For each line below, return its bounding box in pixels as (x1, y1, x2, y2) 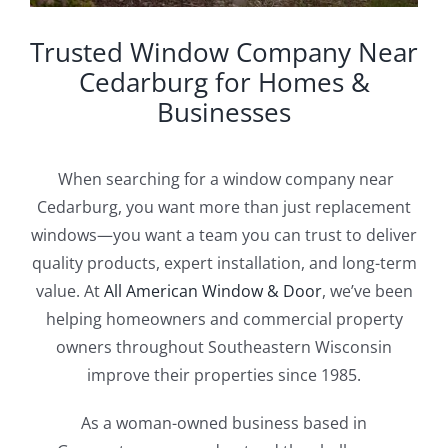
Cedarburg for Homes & (78, 63, 370, 100)
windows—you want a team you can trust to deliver (31, 223, 417, 246)
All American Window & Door (103, 279, 322, 302)
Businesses (157, 93, 291, 130)
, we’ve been (321, 279, 413, 302)
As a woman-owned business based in (81, 411, 367, 434)
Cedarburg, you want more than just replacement (37, 195, 411, 218)
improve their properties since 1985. (87, 363, 361, 386)
